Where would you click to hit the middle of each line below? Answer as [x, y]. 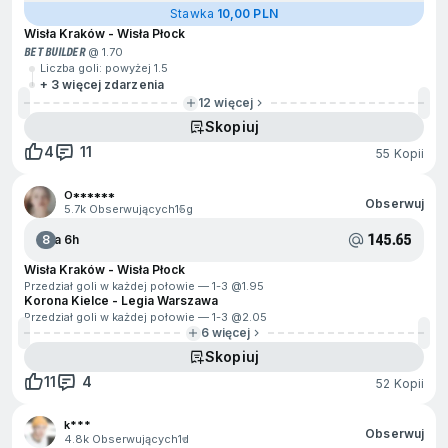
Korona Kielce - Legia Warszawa [121, 300]
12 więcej [225, 102]
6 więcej [225, 332]
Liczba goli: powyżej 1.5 [104, 68]
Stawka [193, 13]
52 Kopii [400, 383]
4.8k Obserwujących [121, 439]
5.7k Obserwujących [119, 209]
